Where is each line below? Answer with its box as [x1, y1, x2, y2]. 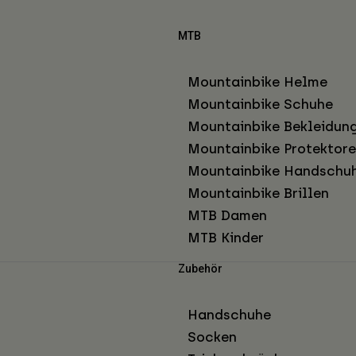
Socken [188, 328, 237, 345]
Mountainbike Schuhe [188, 95, 333, 112]
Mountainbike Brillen [188, 184, 329, 201]
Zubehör [178, 261, 222, 275]
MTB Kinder [188, 229, 264, 246]
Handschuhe [188, 306, 271, 323]
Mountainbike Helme [188, 73, 327, 90]
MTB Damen [188, 207, 267, 223]
